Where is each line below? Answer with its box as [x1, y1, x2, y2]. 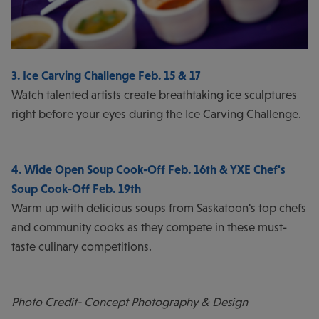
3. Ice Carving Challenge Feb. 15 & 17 [11, 68, 203, 83]
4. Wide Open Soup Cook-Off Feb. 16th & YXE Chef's [11, 162, 286, 177]
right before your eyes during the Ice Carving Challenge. [11, 107, 301, 121]
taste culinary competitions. [11, 239, 155, 253]
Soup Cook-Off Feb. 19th [11, 182, 144, 196]
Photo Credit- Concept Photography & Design [11, 295, 251, 309]
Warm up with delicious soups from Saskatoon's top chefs [11, 201, 306, 215]
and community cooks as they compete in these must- [11, 220, 287, 234]
